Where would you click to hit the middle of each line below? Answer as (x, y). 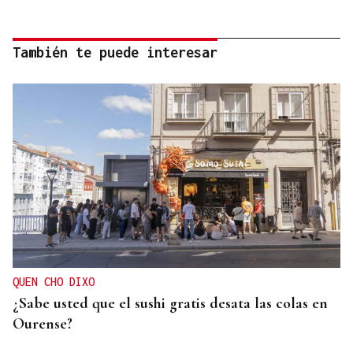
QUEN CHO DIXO (54, 281)
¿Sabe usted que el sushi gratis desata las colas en (170, 303)
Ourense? (43, 323)
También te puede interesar (115, 52)
